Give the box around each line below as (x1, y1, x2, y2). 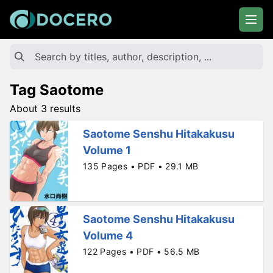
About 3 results (10, 102, 80, 115)
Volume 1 (83, 144, 131, 157)
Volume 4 (83, 229, 133, 243)
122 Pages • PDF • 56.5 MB (83, 246, 200, 257)
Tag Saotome (10, 81, 104, 99)
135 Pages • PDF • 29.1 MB (83, 161, 199, 171)
